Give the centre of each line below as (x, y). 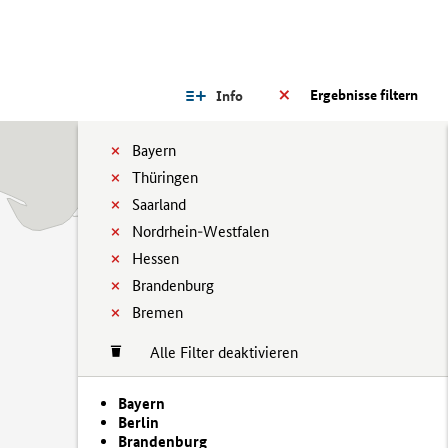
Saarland (159, 204)
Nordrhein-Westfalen (200, 231)
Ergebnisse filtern (364, 95)
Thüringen (165, 177)
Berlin (138, 422)
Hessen (155, 258)
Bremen (157, 312)
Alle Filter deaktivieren (214, 352)
